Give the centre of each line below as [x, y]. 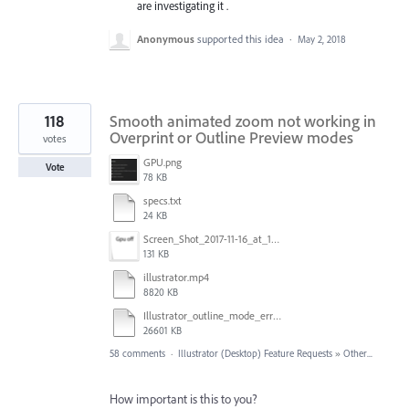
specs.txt [163, 200]
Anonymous [166, 38]
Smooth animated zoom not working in [243, 121]
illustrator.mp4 [176, 277]
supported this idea [242, 38]
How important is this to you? [184, 399]
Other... [358, 353]
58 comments [137, 353]
